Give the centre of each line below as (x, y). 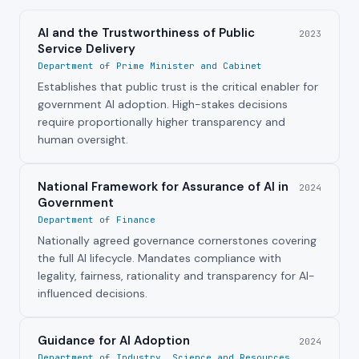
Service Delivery (87, 49)
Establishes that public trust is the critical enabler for (178, 87)
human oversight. (83, 140)
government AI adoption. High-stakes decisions (163, 105)
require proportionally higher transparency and (161, 122)
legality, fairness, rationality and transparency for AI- (176, 276)
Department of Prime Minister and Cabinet (150, 66)
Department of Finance (97, 220)
